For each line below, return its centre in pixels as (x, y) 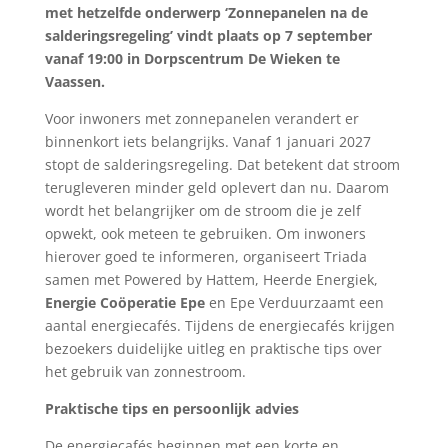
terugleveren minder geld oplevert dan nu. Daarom (216, 187)
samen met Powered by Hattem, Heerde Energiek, (211, 279)
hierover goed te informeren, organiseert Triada (205, 256)
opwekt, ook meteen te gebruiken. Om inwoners (205, 233)
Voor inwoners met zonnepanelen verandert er (201, 118)
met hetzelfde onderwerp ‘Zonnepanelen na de (206, 12)
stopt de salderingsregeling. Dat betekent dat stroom (222, 164)
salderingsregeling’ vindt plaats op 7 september (208, 35)
